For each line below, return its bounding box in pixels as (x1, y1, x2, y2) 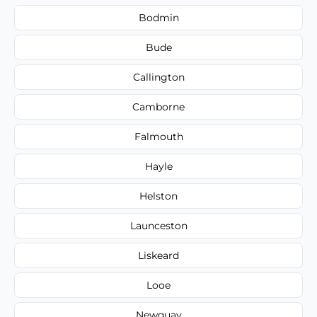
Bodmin (138, 11, 179, 24)
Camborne (132, 100, 185, 113)
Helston (139, 189, 178, 202)
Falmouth (134, 129, 183, 143)
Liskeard (138, 248, 179, 262)
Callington (132, 70, 185, 83)
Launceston (129, 219, 188, 232)
